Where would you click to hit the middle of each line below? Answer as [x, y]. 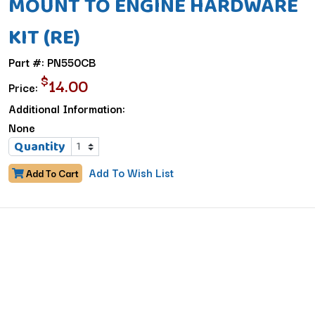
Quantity [40, 146]
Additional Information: [66, 108]
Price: [24, 87]
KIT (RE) [44, 36]
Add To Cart [51, 173]
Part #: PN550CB [52, 62]
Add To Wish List [131, 172]
